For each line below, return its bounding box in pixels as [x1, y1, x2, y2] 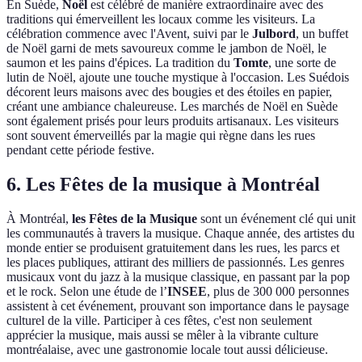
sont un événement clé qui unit [197, 212, 356, 226]
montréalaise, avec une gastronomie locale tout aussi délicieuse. [6, 343, 328, 357]
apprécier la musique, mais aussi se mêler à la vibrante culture [6, 328, 318, 343]
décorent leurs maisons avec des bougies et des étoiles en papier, [6, 85, 332, 99]
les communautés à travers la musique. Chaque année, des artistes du [6, 226, 355, 241]
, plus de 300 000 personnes [207, 284, 349, 299]
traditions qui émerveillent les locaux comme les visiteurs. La [6, 12, 315, 27]
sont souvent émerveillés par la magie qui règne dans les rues [6, 128, 315, 143]
